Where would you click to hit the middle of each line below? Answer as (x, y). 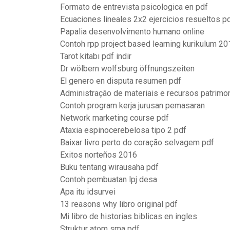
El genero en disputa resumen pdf (121, 81)
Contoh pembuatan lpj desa (109, 179)
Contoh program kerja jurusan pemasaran (132, 106)
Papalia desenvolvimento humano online (132, 32)
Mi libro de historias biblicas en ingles (129, 216)
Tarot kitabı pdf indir (96, 56)
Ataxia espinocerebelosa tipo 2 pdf (123, 130)
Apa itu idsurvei (88, 192)
